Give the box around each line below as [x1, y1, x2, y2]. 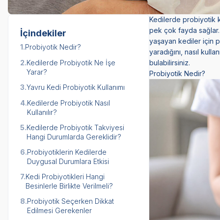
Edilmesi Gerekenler [27, 206, 92, 215]
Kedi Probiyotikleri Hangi [26, 172, 105, 181]
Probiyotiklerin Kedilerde [27, 147, 107, 156]
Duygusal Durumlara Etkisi [27, 157, 109, 165]
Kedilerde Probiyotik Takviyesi [27, 123, 124, 132]
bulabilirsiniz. [149, 58, 190, 67]
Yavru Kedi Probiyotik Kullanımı [27, 82, 125, 91]
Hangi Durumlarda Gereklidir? [27, 132, 121, 141]
